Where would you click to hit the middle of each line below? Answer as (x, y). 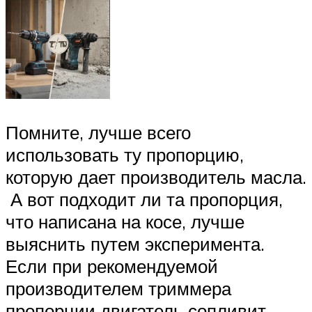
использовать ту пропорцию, (125, 154)
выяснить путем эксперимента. (135, 243)
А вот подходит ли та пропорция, (144, 199)
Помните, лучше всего (98, 132)
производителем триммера (121, 288)
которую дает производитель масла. (156, 177)
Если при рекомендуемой (112, 266)
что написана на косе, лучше (125, 221)
